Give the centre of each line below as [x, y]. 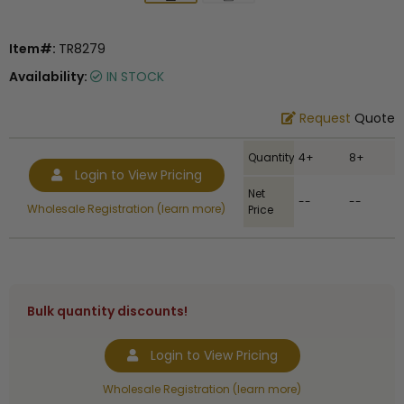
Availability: [50, 77]
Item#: [34, 49]
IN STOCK [133, 77]
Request [325, 119]
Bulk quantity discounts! [107, 312]
